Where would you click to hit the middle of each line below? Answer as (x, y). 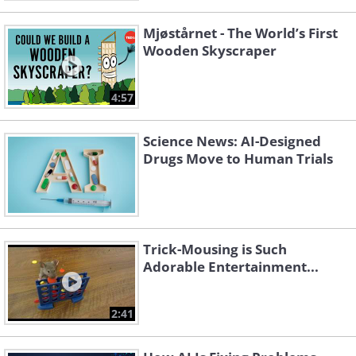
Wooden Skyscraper (210, 51)
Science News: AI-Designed (232, 141)
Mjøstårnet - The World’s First (240, 33)
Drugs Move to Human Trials (238, 159)
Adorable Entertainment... (231, 267)
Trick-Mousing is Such (215, 250)
